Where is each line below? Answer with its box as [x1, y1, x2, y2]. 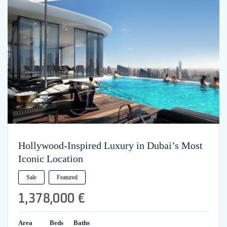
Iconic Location [18, 153, 83, 164]
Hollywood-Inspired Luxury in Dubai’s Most [18, 139, 203, 151]
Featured [57, 173, 78, 181]
